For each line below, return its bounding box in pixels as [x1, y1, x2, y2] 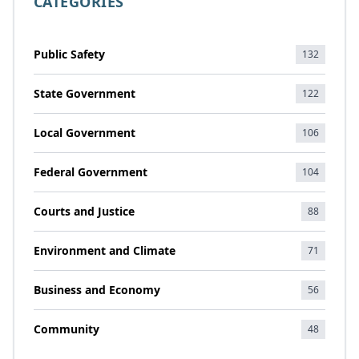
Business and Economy [34, 282, 160, 297]
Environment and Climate [34, 243, 175, 258]
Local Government [34, 125, 135, 140]
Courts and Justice [34, 204, 135, 219]
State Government [34, 86, 135, 101]
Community [34, 321, 99, 337]
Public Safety [34, 46, 105, 62]
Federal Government [34, 164, 147, 179]
